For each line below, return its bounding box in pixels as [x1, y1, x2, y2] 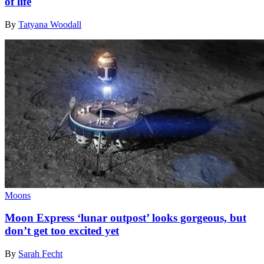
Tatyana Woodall [18, 19, 81, 29]
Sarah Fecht [18, 249, 62, 259]
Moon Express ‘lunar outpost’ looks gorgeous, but [5, 212, 246, 225]
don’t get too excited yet [5, 225, 119, 237]
